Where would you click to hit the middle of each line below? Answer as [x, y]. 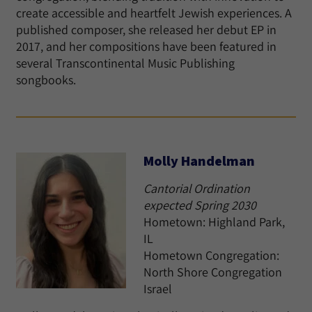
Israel [158, 289]
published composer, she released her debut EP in [146, 30]
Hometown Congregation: [211, 255]
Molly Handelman [199, 161]
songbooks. [46, 80]
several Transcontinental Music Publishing [125, 63]
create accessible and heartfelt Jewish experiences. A [154, 13]
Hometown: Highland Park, [214, 222]
